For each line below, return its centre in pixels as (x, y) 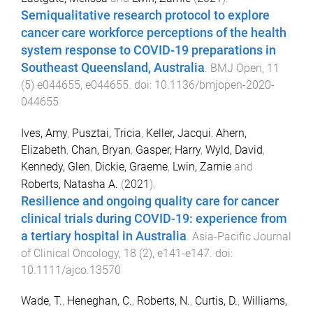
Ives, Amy (44, 133)
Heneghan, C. (100, 301)
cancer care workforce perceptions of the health (154, 32)
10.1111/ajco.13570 (71, 270)
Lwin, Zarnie (202, 166)
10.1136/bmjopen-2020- (214, 85)
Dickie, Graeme (131, 166)
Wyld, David (234, 150)
